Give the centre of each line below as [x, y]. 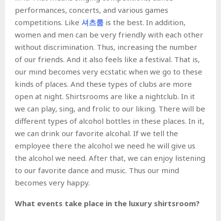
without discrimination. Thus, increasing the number [106, 47]
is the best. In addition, [145, 22]
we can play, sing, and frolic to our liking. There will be [110, 108]
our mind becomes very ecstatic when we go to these [109, 71]
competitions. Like [48, 22]
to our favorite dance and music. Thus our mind [97, 170]
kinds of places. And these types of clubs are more [103, 84]
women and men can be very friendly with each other [109, 34]
